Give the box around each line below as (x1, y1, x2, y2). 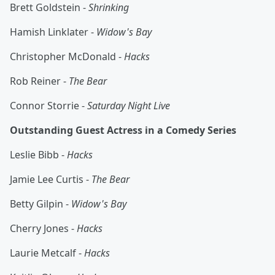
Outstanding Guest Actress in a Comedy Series (10, 123, 236, 137)
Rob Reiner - (10, 74, 69, 88)
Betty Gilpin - (10, 197, 71, 211)
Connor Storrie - (10, 99, 87, 113)
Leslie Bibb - (10, 148, 67, 162)
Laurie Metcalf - (10, 246, 84, 260)
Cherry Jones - (10, 222, 77, 236)
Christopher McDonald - (10, 50, 124, 64)
